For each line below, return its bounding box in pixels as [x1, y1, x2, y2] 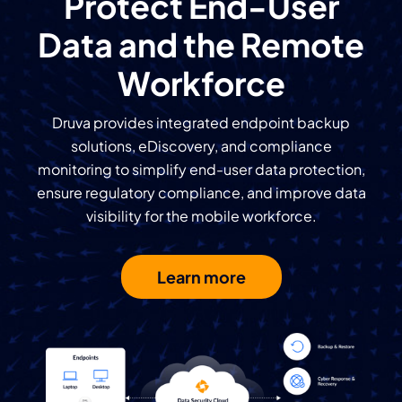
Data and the [38, 23, 240, 65]
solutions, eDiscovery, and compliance [70, 135, 332, 155]
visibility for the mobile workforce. [85, 205, 317, 225]
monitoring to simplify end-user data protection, [37, 159, 365, 179]
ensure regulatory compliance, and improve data [36, 182, 366, 202]
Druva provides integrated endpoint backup [52, 112, 350, 132]
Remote [240, 23, 364, 65]
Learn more [156, 266, 246, 287]
